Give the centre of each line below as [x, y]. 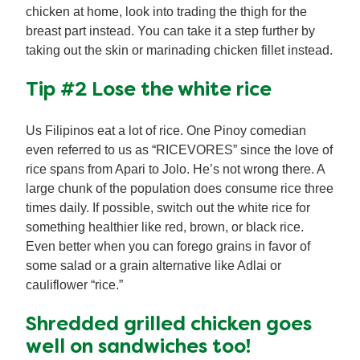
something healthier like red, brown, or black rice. [165, 227]
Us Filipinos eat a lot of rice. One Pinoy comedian [166, 130]
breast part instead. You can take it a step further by [170, 31]
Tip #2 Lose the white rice [149, 90]
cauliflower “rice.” [74, 284]
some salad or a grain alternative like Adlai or [153, 265]
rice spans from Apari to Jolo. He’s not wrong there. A [175, 169]
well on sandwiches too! [138, 348]
